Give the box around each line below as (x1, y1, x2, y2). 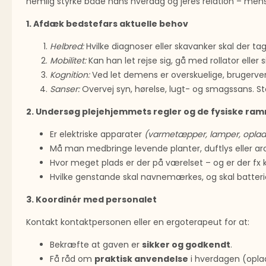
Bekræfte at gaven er (50, 239, 142, 251)
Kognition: (50, 69, 90, 81)
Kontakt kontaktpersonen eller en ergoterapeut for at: (26, 216, 249, 229)
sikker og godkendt (142, 239, 230, 251)
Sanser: (50, 83, 80, 96)
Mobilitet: (50, 55, 86, 67)
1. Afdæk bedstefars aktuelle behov (26, 18, 188, 30)
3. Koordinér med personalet (26, 194, 157, 206)
